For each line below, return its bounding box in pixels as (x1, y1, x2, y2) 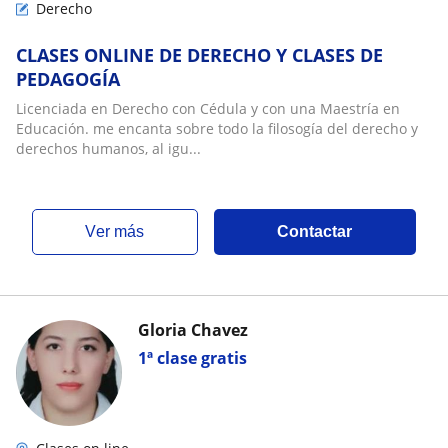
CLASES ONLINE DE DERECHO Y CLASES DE (16, 43, 383, 67)
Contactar (277, 223, 353, 240)
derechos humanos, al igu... (16, 139, 201, 158)
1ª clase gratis (138, 347, 247, 369)
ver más (96, 223, 145, 240)
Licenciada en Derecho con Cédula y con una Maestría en (16, 99, 400, 118)
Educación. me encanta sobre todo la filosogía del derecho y (16, 119, 418, 138)
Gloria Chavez (138, 319, 248, 341)
